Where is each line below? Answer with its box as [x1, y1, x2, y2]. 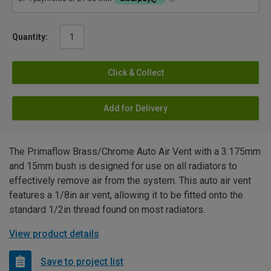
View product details [9, 228, 99, 240]
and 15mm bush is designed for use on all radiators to [9, 160, 237, 172]
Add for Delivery [103, 103, 168, 114]
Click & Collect [107, 68, 164, 78]
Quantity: [12, 32, 48, 42]
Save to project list [41, 255, 123, 267]
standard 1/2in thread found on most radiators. [9, 204, 205, 216]
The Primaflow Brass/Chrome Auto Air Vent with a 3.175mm [9, 146, 261, 158]
